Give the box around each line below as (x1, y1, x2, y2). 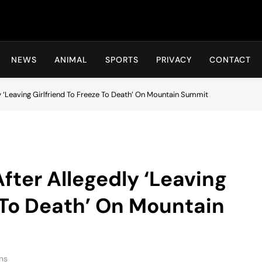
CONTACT (209, 54, 251, 65)
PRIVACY (156, 54, 192, 65)
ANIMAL (54, 54, 88, 65)
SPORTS (105, 54, 139, 65)
